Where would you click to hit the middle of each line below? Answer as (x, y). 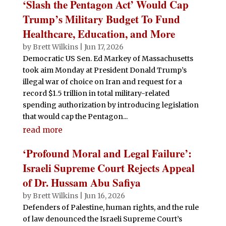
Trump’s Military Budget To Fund (101, 19)
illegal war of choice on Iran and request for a (102, 81)
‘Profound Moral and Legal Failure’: (107, 153)
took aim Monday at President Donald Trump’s (104, 70)
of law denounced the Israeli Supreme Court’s (102, 219)
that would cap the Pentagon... (75, 116)
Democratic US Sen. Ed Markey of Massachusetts (108, 58)
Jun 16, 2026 (104, 195)
